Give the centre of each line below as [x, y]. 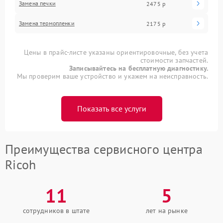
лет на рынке [167, 211]
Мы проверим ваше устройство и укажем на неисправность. [112, 76]
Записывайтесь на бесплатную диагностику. [139, 68]
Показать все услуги [111, 109]
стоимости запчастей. [174, 60]
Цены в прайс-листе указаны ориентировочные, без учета [116, 53]
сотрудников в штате [56, 211]
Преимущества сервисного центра [104, 149]
